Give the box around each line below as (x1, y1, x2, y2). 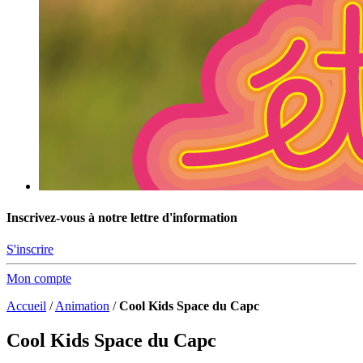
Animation (55, 299, 109, 314)
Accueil (6, 299, 46, 314)
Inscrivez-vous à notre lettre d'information (6, 211, 237, 225)
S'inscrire (6, 242, 53, 257)
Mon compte (6, 271, 71, 286)
